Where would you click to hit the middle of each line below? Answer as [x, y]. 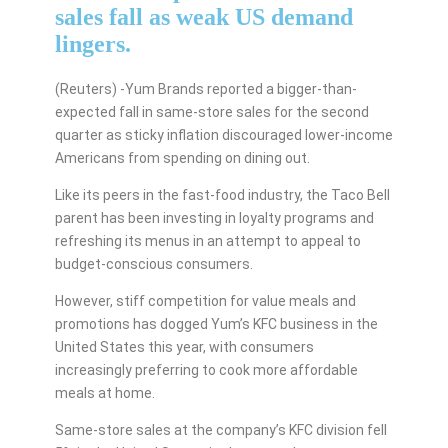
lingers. [92, 43]
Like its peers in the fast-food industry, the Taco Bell [222, 194]
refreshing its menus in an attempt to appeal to [207, 240]
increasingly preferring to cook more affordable [206, 369]
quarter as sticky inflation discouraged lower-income [223, 134]
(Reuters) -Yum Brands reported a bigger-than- [205, 88]
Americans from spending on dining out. [182, 157]
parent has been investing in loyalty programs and [214, 217]
